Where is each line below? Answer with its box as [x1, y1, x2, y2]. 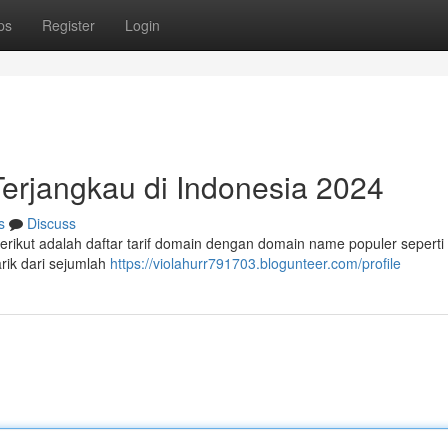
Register [42, 15, 95, 35]
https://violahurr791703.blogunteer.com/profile [110, 253, 401, 273]
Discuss [27, 213, 76, 233]
